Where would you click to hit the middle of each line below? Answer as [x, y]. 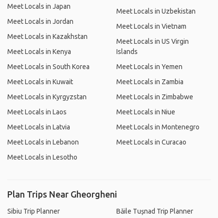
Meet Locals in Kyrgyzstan [47, 97]
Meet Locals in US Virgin [153, 41]
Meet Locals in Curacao [151, 142]
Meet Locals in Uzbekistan [156, 11]
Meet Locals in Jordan [40, 21]
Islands [127, 52]
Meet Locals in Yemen [149, 67]
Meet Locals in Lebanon [43, 142]
